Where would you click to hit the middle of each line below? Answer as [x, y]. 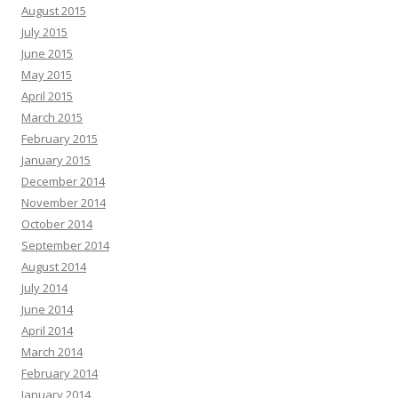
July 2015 [44, 32]
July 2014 [44, 288]
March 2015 [52, 117]
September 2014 [65, 245]
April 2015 [47, 96]
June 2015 [47, 53]
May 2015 [47, 75]
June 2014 [47, 309]
